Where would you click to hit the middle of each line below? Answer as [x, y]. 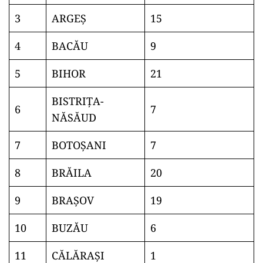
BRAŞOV [73, 200]
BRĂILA [72, 173]
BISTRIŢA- [78, 101]
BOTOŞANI [79, 145]
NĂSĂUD [74, 117]
